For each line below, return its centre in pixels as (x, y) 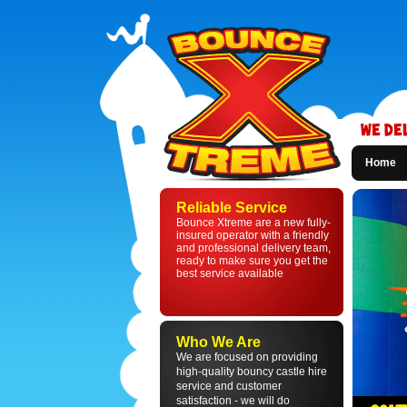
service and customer (229, 386)
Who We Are (218, 342)
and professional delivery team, (253, 248)
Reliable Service (232, 208)
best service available (230, 273)
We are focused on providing (247, 357)
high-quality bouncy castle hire (252, 372)
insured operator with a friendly (253, 235)
